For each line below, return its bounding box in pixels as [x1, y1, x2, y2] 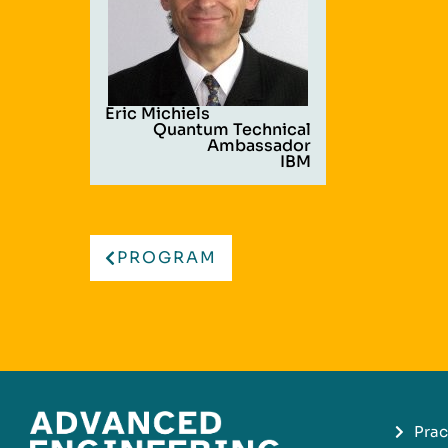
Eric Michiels [105, 102, 210, 124]
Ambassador [207, 134, 311, 156]
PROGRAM [117, 246, 217, 268]
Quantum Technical [153, 118, 311, 140]
